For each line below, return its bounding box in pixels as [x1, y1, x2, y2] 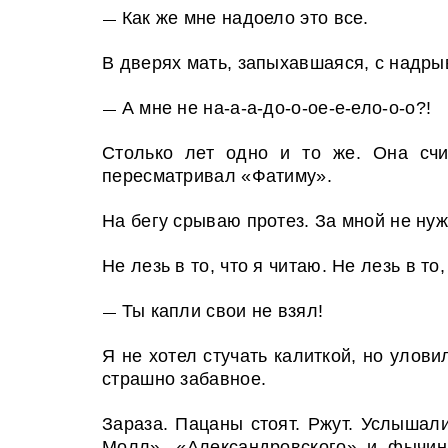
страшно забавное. [102, 369, 267, 389]
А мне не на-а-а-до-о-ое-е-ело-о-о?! [121, 98, 432, 118]
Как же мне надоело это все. [121, 8, 369, 28]
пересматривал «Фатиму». [102, 166, 332, 186]
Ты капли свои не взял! [121, 301, 324, 321]
